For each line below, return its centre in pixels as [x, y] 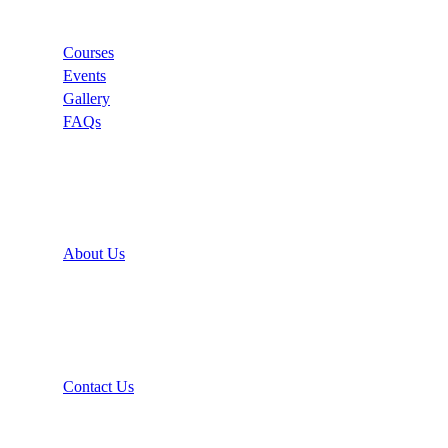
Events [84, 76]
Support [51, 196]
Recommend [65, 328]
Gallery [86, 99]
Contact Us [98, 386]
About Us [94, 254]
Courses [88, 53]
